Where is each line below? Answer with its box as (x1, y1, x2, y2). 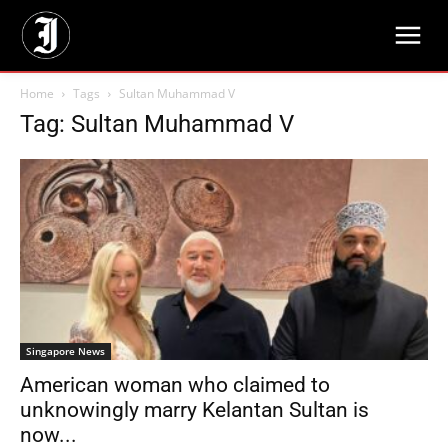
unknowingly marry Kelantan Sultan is (20, 398, 369, 423)
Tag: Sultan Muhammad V (20, 110, 294, 138)
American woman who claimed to (20, 373, 330, 398)
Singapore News (26, 344, 105, 359)
